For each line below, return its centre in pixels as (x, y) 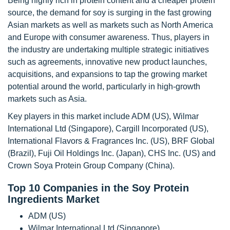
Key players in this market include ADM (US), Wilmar (103, 116)
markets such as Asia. (47, 99)
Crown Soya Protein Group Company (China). (91, 166)
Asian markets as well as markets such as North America (110, 25)
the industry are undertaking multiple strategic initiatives (108, 50)
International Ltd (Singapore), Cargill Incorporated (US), (108, 129)
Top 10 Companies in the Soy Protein (98, 188)
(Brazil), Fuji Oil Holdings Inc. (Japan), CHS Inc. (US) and (112, 153)
